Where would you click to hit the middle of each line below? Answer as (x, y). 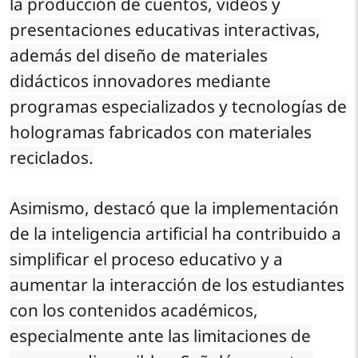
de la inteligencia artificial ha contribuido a (175, 233)
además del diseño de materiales (139, 55)
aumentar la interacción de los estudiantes (177, 284)
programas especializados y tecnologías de (178, 106)
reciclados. (52, 157)
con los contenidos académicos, (134, 310)
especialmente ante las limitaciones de (160, 335)
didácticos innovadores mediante (140, 80)
